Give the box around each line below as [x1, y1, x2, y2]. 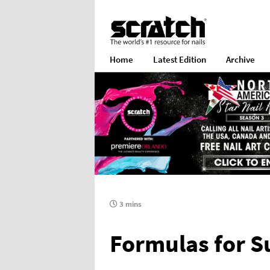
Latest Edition [153, 54, 206, 65]
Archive [226, 54, 255, 65]
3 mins [118, 199, 142, 209]
